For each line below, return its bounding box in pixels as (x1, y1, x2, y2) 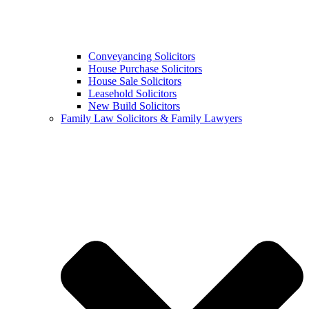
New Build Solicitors (88, 100, 180, 112)
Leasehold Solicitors (88, 88, 177, 100)
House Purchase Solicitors (88, 63, 202, 75)
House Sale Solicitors (88, 75, 181, 88)
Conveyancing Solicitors (88, 50, 195, 63)
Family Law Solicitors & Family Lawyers (61, 112, 242, 125)
